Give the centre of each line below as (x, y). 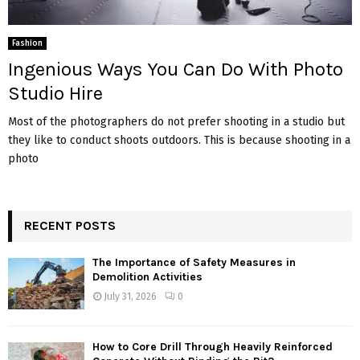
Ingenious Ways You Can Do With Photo (176, 70)
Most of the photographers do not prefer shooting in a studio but (176, 122)
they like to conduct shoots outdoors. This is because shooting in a (179, 141)
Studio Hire (55, 94)
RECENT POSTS (70, 226)
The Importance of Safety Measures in (194, 263)
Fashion (27, 44)
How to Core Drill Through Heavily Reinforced (213, 346)
